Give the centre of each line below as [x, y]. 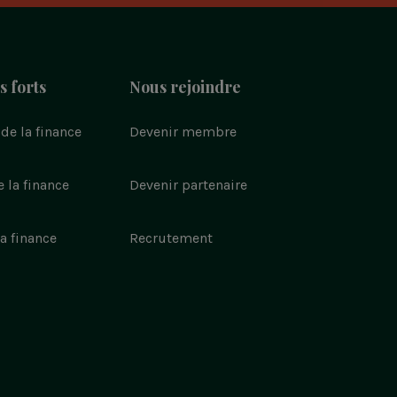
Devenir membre [183, 131]
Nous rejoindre [185, 86]
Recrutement [171, 237]
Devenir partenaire [188, 184]
